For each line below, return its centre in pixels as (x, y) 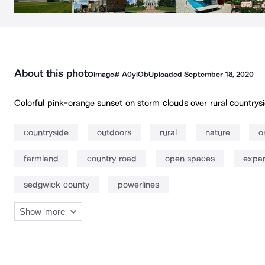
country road (112, 159)
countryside (46, 133)
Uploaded (166, 75)
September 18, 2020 (219, 75)
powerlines (138, 185)
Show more (42, 212)
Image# (107, 75)
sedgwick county (56, 185)
